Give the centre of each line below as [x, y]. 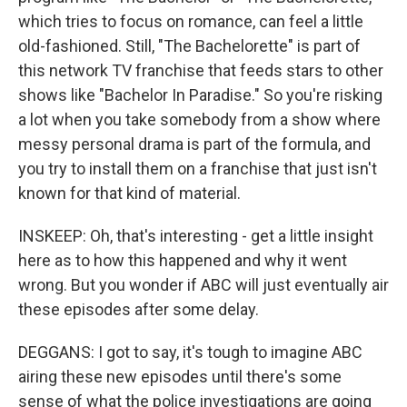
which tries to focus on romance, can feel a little [191, 21]
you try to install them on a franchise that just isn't [198, 169]
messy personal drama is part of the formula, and [194, 144]
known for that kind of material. [129, 193]
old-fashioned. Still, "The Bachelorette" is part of [189, 46]
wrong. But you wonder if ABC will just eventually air [203, 285]
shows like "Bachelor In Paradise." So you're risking [200, 95]
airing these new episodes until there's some [180, 377]
